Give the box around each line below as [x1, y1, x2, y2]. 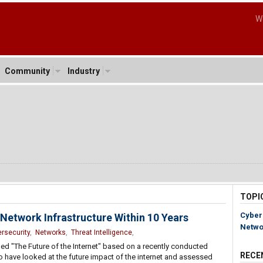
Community [4, 66, 50, 76]
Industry [67, 66, 100, 76]
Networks [35, 228, 66, 237]
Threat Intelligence [70, 228, 132, 237]
